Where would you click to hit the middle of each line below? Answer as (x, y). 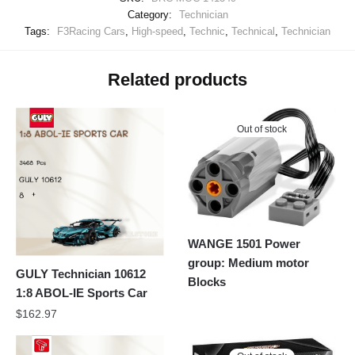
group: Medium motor (249, 263)
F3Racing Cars (91, 32)
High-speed (157, 32)
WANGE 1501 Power (244, 244)
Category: (151, 15)
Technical (253, 32)
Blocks (207, 282)
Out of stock (262, 130)
